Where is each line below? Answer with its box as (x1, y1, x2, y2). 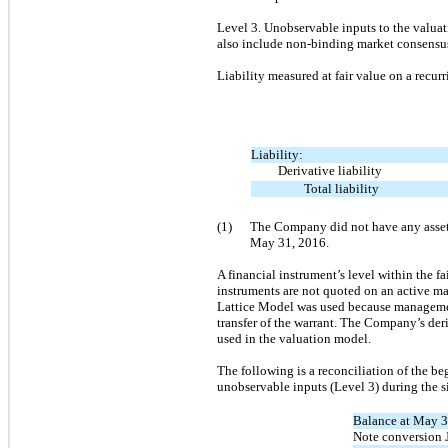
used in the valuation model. (217, 330, 371, 346)
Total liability (304, 180, 380, 196)
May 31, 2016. (250, 234, 329, 250)
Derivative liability (277, 162, 382, 178)
